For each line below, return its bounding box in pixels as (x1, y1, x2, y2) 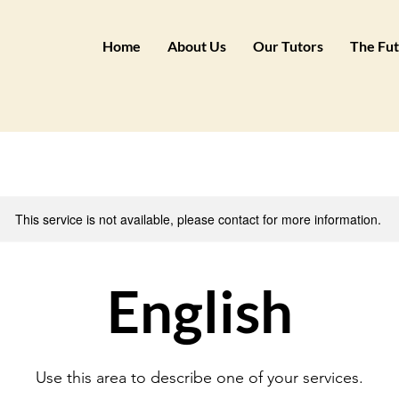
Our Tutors (252, 37, 323, 54)
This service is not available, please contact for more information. (14, 210, 381, 228)
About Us (167, 37, 226, 54)
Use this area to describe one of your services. (36, 368, 363, 387)
